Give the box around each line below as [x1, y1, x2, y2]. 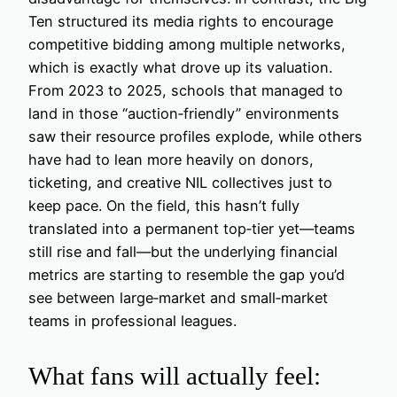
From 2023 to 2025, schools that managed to [28, 81, 343, 99]
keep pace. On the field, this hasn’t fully [28, 196, 300, 214]
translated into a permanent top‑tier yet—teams [28, 219, 355, 237]
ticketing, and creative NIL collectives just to [28, 173, 332, 191]
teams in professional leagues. [28, 311, 237, 330]
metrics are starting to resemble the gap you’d [28, 265, 345, 284]
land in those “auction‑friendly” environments [28, 104, 339, 122]
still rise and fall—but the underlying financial [28, 242, 338, 261]
